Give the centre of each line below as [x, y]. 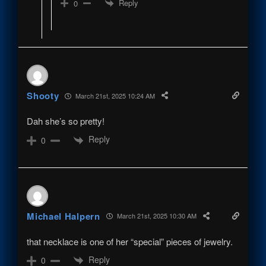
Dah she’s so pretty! [66, 121]
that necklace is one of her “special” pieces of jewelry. [130, 241]
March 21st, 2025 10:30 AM [156, 216]
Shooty [43, 96]
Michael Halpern [64, 216]
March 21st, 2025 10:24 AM [115, 95]
